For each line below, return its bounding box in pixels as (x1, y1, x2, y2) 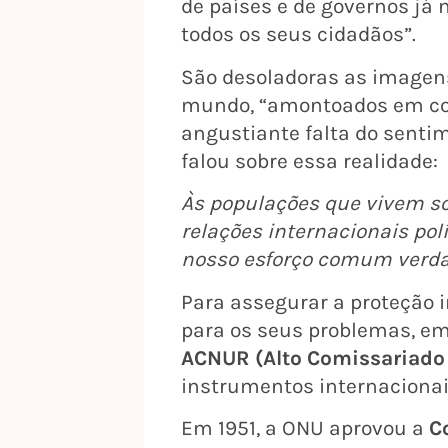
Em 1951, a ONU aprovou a (181, 415, 429, 440)
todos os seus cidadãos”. (181, 22, 416, 47)
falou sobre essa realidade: (181, 148, 438, 173)
